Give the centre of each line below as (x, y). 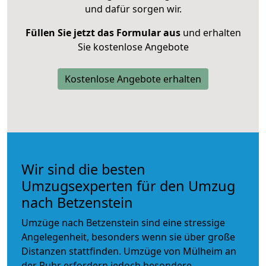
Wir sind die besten (83, 169)
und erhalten (210, 32)
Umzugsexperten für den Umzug (128, 186)
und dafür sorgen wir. (133, 9)
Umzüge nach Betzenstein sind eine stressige (123, 222)
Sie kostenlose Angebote (133, 47)
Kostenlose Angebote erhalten (133, 79)
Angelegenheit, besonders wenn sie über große (128, 237)
